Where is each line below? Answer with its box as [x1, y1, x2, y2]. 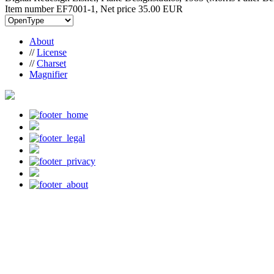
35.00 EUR [138, 3, 183, 14]
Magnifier [29, 68, 67, 80]
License [37, 46, 67, 57]
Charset [37, 57, 66, 68]
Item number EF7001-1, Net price [5, 3, 138, 14]
